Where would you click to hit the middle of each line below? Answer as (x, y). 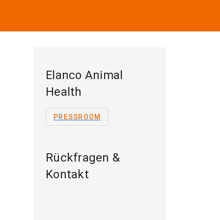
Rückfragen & (83, 158)
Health (64, 92)
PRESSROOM (77, 117)
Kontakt (67, 174)
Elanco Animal (84, 75)
